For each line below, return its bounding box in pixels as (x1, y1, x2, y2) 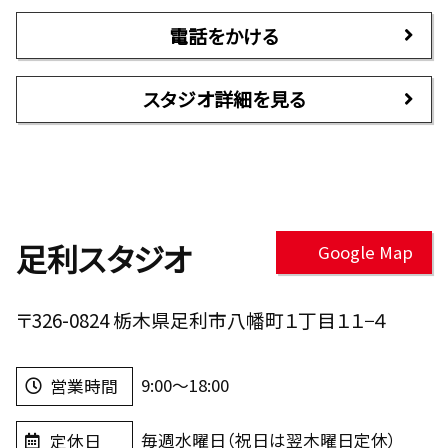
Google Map (317, 240, 413, 265)
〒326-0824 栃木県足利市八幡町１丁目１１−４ (15, 305, 388, 333)
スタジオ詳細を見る (142, 85, 306, 113)
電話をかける (169, 21, 279, 49)
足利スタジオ (15, 236, 192, 282)
